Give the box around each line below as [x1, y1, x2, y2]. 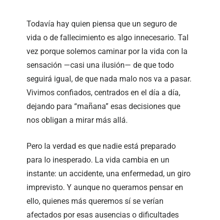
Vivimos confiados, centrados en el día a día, [27, 87, 181, 97]
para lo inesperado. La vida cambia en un [27, 155, 170, 165]
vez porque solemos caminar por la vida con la [27, 46, 188, 56]
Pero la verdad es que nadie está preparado [27, 141, 176, 151]
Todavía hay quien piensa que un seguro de [27, 19, 177, 28]
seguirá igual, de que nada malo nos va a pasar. [27, 74, 192, 83]
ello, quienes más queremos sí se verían [27, 196, 164, 206]
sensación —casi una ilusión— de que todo [27, 60, 174, 70]
